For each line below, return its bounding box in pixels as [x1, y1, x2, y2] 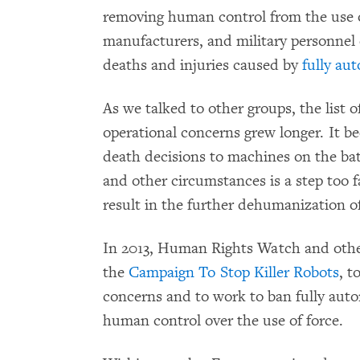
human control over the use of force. [103, 311, 343, 330]
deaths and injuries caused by [103, 55, 302, 75]
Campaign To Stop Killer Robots [129, 263, 339, 282]
